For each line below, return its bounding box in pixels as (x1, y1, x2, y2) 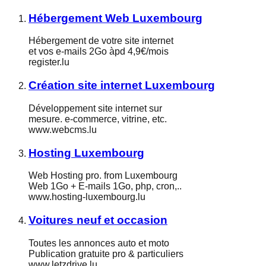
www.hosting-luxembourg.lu (28, 192, 145, 202)
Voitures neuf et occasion (28, 214, 167, 226)
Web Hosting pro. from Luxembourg (28, 170, 178, 181)
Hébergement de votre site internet (28, 36, 173, 46)
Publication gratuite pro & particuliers (28, 248, 183, 259)
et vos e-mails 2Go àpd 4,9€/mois (28, 46, 169, 57)
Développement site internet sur (28, 103, 162, 113)
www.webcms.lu (28, 124, 97, 135)
